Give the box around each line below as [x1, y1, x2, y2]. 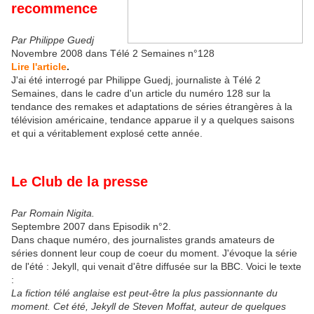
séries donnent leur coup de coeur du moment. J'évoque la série [11, 247, 297, 259]
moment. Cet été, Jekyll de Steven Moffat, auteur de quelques [11, 301, 286, 313]
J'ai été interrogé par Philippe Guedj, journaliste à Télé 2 [11, 74, 261, 86]
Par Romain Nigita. [11, 207, 95, 219]
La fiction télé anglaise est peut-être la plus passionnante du [11, 287, 278, 299]
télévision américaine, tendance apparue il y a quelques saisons [11, 114, 294, 125]
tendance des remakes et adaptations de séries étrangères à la [11, 100, 292, 112]
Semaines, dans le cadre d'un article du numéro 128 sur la [11, 87, 271, 99]
